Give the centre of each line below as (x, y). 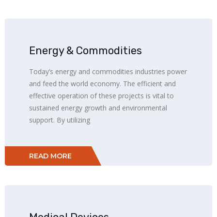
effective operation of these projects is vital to (101, 96)
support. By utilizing (60, 120)
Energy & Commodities (85, 51)
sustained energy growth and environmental (98, 108)
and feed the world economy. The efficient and (102, 84)
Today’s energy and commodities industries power (108, 71)
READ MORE (50, 156)
